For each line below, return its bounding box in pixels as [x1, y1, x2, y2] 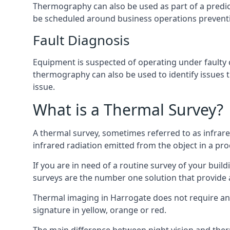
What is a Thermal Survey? [33, 99, 223, 120]
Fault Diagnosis [33, 31, 129, 49]
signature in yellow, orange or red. [33, 204, 166, 216]
